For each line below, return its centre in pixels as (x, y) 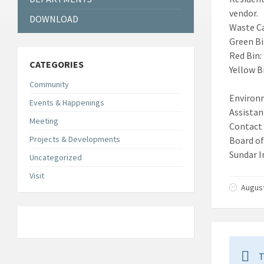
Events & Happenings (67, 103)
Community (49, 84)
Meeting (44, 121)
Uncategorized (56, 157)
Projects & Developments (75, 139)
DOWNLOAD (54, 19)
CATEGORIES (57, 64)
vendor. (243, 13)
